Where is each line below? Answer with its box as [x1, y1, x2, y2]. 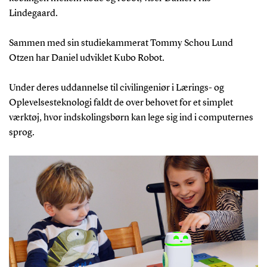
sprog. [8, 128, 35, 138]
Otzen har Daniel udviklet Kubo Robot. [8, 53, 164, 63]
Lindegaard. [8, 8, 58, 18]
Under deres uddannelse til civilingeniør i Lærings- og [8, 83, 224, 93]
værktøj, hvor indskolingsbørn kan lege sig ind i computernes [8, 113, 253, 123]
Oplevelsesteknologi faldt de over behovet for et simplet [8, 98, 233, 108]
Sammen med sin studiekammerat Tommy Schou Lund [8, 38, 233, 48]
